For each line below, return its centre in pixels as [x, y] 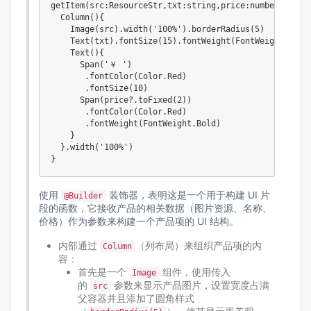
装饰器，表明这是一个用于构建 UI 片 [188, 195]
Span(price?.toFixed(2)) [121, 100]
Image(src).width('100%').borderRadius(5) [157, 29]
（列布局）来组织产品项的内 [198, 245]
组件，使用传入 [195, 272]
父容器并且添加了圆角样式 [136, 298]
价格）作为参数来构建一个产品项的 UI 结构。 [138, 221]
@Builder [84, 196]
